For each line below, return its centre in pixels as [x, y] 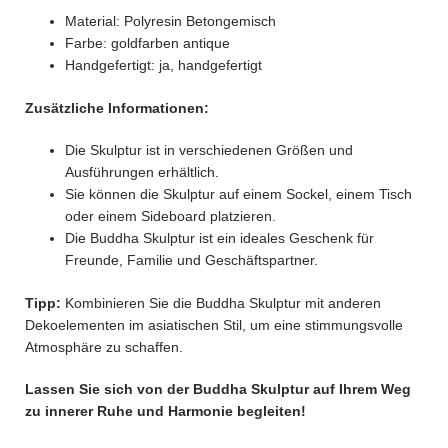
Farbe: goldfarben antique [147, 42]
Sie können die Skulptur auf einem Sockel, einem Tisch [238, 193]
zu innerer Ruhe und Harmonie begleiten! [165, 410]
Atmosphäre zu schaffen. [104, 346]
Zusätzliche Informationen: [117, 107]
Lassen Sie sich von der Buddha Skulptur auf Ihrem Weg [218, 388]
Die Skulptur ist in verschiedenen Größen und [209, 149]
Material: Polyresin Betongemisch [170, 20]
